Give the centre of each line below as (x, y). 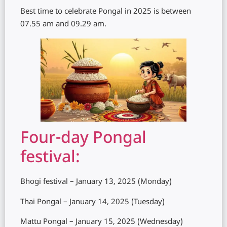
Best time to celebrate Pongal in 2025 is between (106, 12)
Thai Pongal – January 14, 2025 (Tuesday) (92, 202)
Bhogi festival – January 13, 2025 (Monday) (96, 182)
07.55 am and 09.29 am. (63, 24)
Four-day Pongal (83, 139)
